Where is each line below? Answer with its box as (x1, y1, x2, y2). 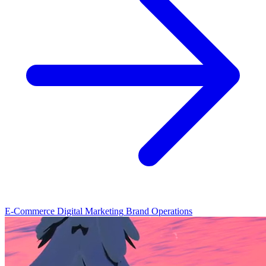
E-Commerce (5, 205, 55, 216)
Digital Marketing (57, 205, 123, 216)
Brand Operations (126, 205, 192, 216)
